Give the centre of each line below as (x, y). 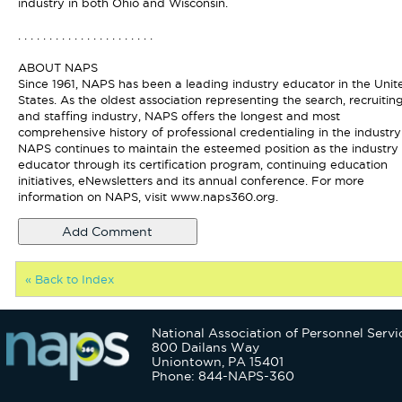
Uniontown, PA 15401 (218, 362)
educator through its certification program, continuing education (202, 164)
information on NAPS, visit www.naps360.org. (148, 197)
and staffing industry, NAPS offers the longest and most (179, 116)
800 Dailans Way (206, 347)
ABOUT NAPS (57, 67)
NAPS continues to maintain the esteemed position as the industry (208, 148)
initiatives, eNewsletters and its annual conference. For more (191, 180)
